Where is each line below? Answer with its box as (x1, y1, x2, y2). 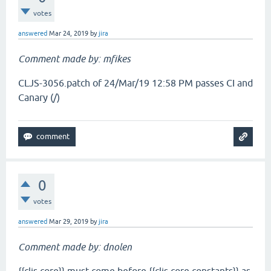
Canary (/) (18, 92, 60, 103)
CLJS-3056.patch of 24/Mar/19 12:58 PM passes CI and (18, 77, 253, 88)
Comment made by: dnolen (18, 241, 132, 252)
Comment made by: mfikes (18, 53, 131, 64)
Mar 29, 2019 (49, 218, 88, 225)
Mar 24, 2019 (49, 30, 88, 37)
